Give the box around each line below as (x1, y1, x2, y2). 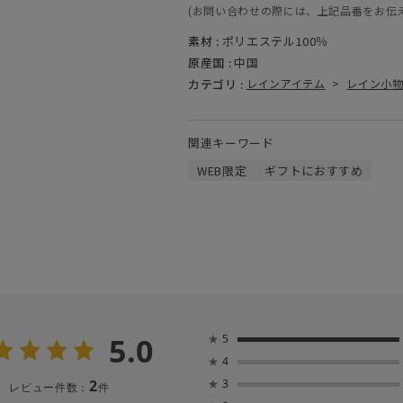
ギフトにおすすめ (264, 162, 363, 179)
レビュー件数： (9, 380, 89, 395)
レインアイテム (246, 76, 326, 91)
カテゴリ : (188, 76, 244, 93)
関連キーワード (188, 134, 274, 151)
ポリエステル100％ (221, 32, 329, 49)
